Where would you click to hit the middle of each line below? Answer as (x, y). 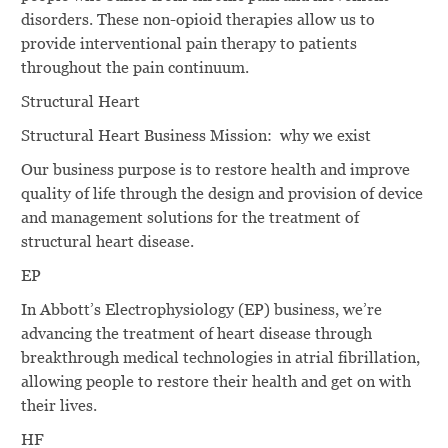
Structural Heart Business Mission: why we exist (195, 135)
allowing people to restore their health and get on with (215, 381)
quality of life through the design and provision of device (221, 193)
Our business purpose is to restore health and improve (215, 169)
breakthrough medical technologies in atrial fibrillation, (220, 357)
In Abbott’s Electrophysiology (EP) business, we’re (201, 309)
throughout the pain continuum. (134, 67)
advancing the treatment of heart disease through (196, 333)
